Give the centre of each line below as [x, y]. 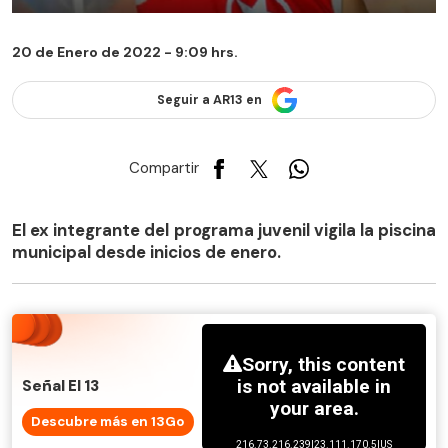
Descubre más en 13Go [107, 422]
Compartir [164, 168]
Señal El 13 [60, 386]
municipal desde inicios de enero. [146, 251]
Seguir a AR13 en [209, 100]
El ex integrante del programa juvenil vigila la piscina [224, 229]
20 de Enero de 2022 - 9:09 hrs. [125, 52]
